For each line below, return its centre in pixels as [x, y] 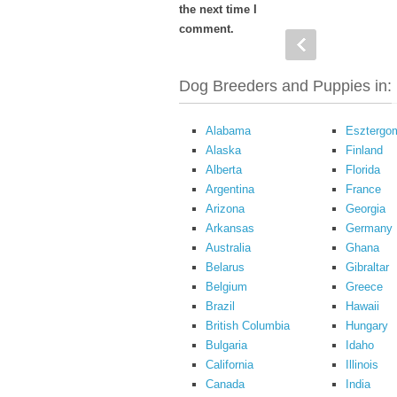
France [363, 189]
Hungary [367, 326]
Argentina [230, 189]
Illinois [362, 365]
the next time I [218, 9]
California [230, 365]
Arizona [225, 209]
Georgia [366, 209]
